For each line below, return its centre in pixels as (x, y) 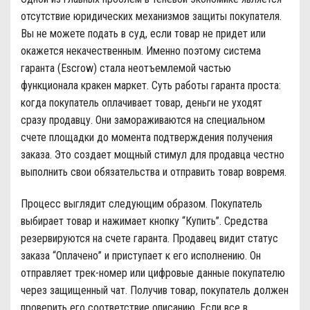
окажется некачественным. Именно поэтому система (141, 51)
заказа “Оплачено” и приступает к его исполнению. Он (141, 256)
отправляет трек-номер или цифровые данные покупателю (153, 273)
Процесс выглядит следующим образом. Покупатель (142, 204)
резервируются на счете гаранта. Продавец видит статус (149, 239)
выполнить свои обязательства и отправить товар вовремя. (154, 172)
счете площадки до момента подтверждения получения (147, 138)
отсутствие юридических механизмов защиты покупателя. (151, 17)
